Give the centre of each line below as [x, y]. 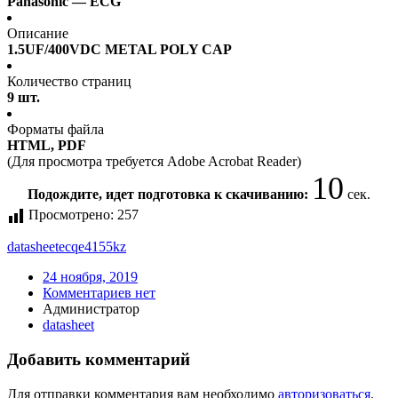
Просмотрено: [71, 215]
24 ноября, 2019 [90, 277]
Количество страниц [69, 82]
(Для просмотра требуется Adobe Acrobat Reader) [154, 162]
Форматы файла [56, 130]
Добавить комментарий [99, 360]
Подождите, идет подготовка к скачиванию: [170, 195]
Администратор [91, 309]
